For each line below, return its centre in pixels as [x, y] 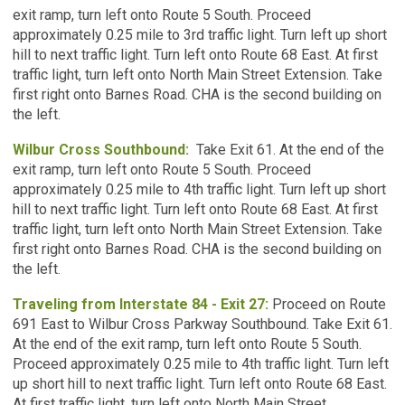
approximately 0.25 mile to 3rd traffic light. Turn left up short [200, 34]
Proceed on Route [327, 304]
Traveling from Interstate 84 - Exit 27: [141, 304]
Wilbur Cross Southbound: [101, 149]
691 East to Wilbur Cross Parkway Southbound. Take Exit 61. [202, 324]
